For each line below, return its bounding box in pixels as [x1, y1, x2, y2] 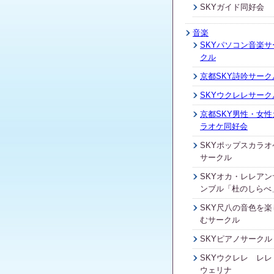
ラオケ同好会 [200, 121, 248, 131]
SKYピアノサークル [200, 234, 272, 243]
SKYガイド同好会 [200, 2, 264, 12]
